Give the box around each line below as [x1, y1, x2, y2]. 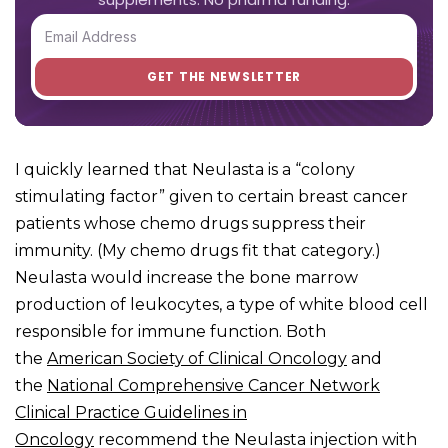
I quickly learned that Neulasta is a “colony [15, 160, 355, 180]
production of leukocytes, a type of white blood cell [15, 295, 428, 315]
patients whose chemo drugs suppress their [15, 214, 366, 234]
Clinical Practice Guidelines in [15, 403, 247, 423]
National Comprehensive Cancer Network [47, 376, 380, 396]
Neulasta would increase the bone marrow [15, 268, 358, 288]
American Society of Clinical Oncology [47, 349, 347, 369]
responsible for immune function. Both [15, 322, 326, 342]
